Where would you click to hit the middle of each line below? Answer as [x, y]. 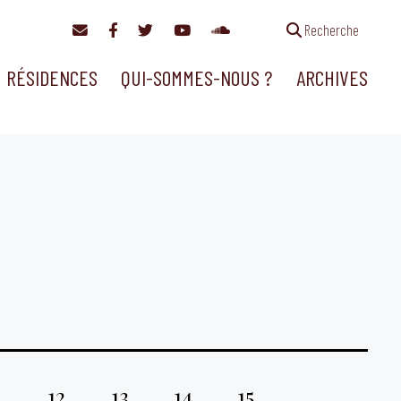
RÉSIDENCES [51, 78]
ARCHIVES [332, 78]
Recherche [330, 30]
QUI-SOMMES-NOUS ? [197, 78]
